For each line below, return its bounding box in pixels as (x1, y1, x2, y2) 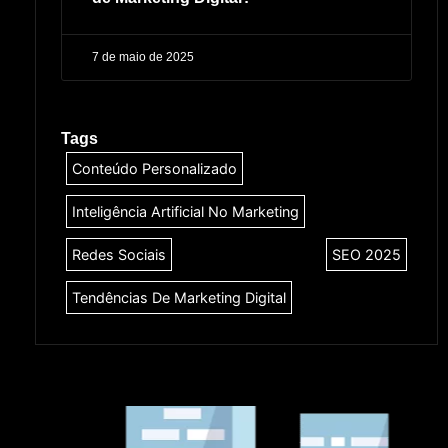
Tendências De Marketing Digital (72, 289, 286, 307)
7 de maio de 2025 (92, 50, 194, 65)
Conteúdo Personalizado (72, 160, 237, 178)
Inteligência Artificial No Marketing (72, 203, 299, 221)
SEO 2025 (332, 246, 401, 264)
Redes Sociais (72, 246, 166, 264)
